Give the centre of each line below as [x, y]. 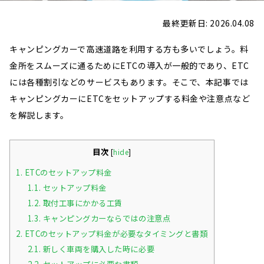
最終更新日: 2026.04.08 [209, 23]
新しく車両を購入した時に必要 [98, 249]
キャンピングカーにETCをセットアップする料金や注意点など [130, 98]
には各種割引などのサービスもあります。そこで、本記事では [129, 82]
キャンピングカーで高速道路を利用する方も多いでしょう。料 [129, 49]
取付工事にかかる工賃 [82, 203]
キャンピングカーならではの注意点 [106, 219]
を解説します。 [39, 115]
